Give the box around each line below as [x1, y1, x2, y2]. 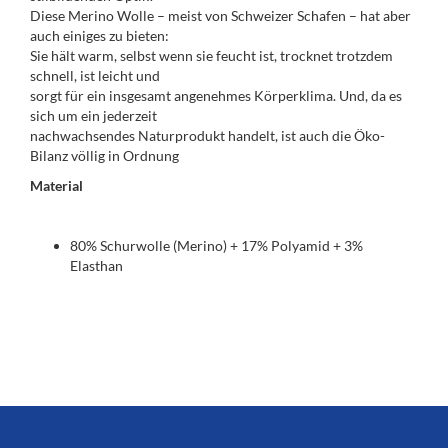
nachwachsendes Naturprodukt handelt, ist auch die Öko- [30, 127, 385, 144]
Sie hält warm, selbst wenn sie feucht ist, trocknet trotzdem [30, 47, 393, 64]
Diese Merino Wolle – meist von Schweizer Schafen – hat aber [30, 7, 411, 24]
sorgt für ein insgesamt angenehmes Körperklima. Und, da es [30, 87, 402, 104]
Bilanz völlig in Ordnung [30, 147, 179, 164]
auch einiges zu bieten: [30, 27, 169, 44]
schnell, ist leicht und [30, 67, 160, 84]
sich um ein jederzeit [30, 107, 157, 124]
